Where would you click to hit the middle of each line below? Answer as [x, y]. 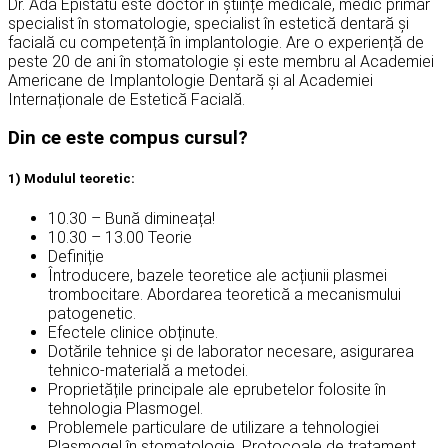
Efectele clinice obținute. [133, 332]
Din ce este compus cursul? [128, 138]
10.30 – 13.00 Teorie [120, 237]
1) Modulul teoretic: [71, 179]
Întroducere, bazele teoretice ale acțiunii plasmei [217, 275]
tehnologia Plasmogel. [125, 408]
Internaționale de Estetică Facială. [126, 99]
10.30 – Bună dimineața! [131, 218]
